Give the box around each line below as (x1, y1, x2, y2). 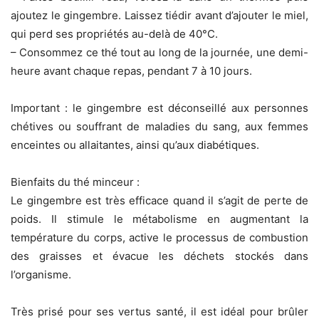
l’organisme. (11, 268, 71, 282)
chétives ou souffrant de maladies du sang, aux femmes (11, 120, 308, 134)
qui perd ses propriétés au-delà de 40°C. (11, 27, 218, 41)
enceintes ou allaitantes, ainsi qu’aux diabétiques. (11, 138, 259, 152)
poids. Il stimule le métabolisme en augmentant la (11, 212, 308, 226)
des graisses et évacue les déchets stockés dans (11, 249, 308, 263)
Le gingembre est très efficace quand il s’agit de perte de (11, 194, 308, 208)
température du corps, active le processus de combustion (11, 231, 308, 245)
